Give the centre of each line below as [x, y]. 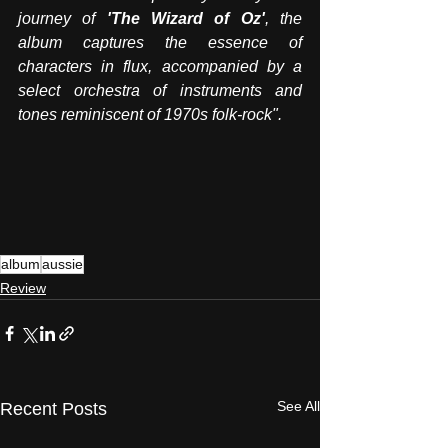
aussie [62, 264]
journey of [62, 19]
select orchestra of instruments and [160, 91]
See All [298, 406]
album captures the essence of [160, 43]
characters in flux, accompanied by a [160, 67]
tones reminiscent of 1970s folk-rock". [150, 115]
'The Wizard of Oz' [185, 19]
